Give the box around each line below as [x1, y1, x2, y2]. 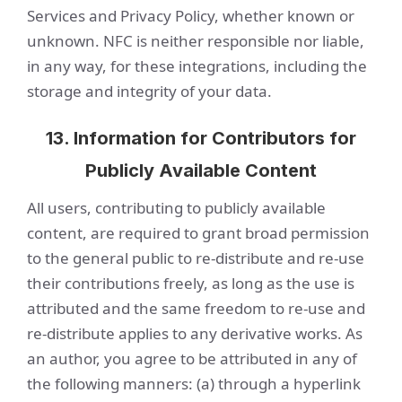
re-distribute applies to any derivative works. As [27, 323, 363, 344]
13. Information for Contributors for [46, 127, 356, 149]
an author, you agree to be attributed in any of [27, 348, 357, 369]
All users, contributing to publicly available [27, 197, 326, 218]
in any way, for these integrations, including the [27, 56, 367, 76]
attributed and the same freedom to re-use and [27, 298, 365, 319]
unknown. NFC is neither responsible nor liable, [27, 31, 364, 51]
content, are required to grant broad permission [27, 223, 370, 243]
